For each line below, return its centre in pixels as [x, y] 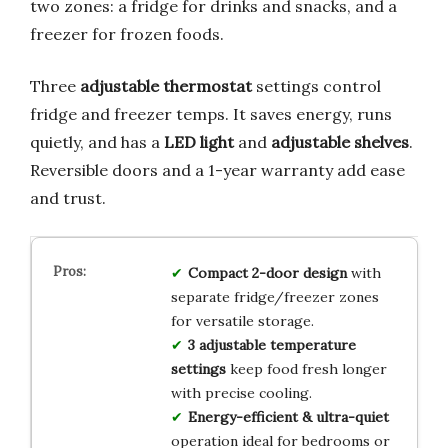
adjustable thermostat [166, 85]
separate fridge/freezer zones [274, 296]
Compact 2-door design [267, 272]
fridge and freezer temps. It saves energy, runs [211, 113]
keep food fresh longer [306, 368]
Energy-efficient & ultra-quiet [288, 416]
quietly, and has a [97, 141]
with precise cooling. [241, 392]
